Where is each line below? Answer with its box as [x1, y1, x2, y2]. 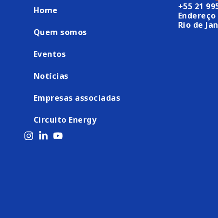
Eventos [33, 49, 66, 60]
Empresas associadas [33, 92, 121, 104]
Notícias [33, 71, 69, 82]
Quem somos [33, 27, 87, 38]
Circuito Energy [33, 114, 97, 126]
